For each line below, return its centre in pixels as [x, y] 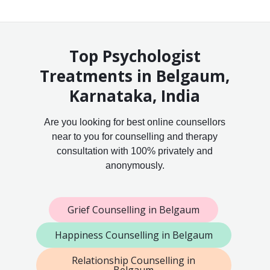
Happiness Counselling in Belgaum [133, 235]
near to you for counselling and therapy [135, 137]
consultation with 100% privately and [135, 151]
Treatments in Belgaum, [135, 76]
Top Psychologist [135, 56]
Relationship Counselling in [134, 261]
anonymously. [135, 166]
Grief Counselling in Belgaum [134, 210]
